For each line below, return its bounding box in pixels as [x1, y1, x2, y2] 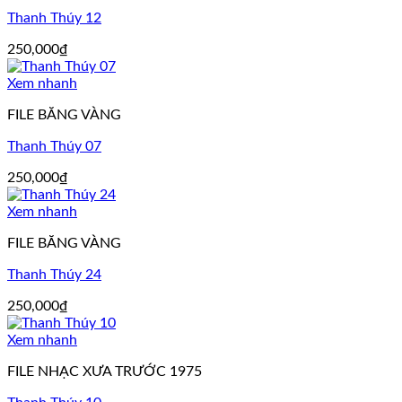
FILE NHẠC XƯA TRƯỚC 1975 [7, 364, 202, 380]
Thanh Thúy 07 [7, 139, 101, 154]
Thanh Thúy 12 [7, 11, 101, 26]
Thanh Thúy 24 [7, 267, 101, 283]
